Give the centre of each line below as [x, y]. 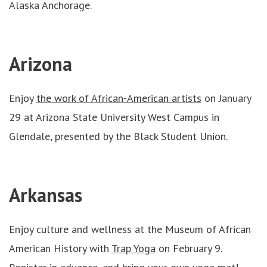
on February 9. [189, 248]
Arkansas [46, 195]
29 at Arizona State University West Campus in [114, 117]
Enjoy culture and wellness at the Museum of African [130, 229]
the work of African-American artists [119, 98]
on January [226, 98]
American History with [60, 248]
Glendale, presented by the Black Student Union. [118, 136]
